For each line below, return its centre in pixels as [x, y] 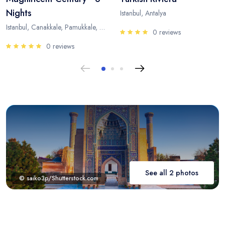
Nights [19, 13]
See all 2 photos [172, 173]
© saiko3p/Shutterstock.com [59, 178]
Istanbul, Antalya [143, 13]
